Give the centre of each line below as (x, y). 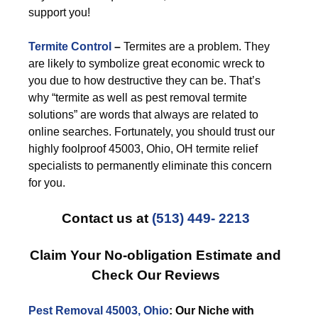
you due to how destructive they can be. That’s (144, 81)
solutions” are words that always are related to (143, 115)
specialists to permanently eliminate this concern (150, 166)
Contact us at (106, 218)
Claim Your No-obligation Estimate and (155, 255)
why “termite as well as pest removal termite (138, 98)
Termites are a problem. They (195, 46)
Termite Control (70, 46)
